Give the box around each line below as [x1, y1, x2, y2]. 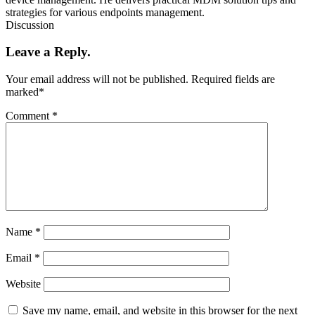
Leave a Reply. [6, 44, 91, 60]
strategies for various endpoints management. [6, 6, 205, 18]
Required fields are [188, 72, 275, 85]
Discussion [6, 18, 54, 31]
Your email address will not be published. [6, 72, 188, 85]
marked [6, 85, 39, 98]
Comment [6, 109, 52, 122]
